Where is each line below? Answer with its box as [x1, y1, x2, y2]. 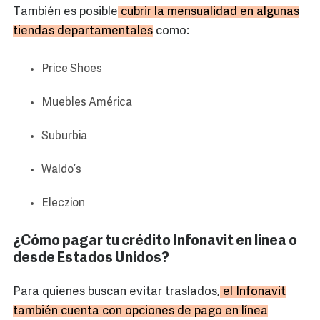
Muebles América [41, 97, 132, 109]
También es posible [13, 6, 118, 19]
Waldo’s [41, 164, 81, 176]
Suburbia [41, 131, 87, 143]
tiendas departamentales [13, 25, 153, 38]
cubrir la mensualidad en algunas [118, 6, 299, 19]
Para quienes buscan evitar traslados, [13, 286, 220, 299]
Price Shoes [41, 64, 102, 76]
